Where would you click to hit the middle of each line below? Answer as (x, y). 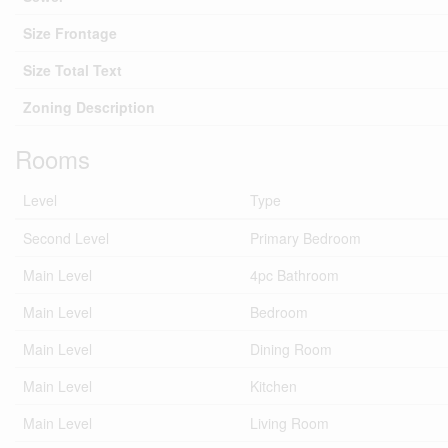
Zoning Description (89, 107)
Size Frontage (70, 33)
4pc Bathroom (294, 275)
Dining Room (291, 349)
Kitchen (273, 386)
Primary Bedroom (305, 238)
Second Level (66, 238)
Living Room (289, 423)
